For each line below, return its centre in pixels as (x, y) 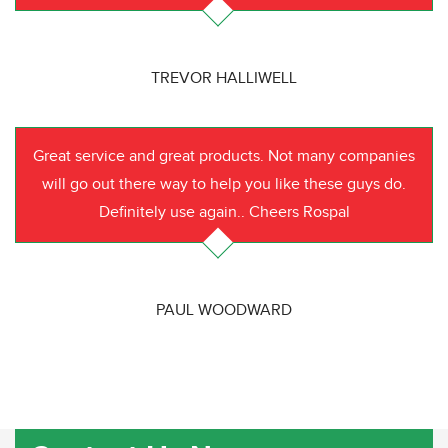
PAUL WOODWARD (224, 310)
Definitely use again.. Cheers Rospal (224, 212)
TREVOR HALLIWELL (224, 78)
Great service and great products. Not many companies (224, 156)
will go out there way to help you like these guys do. (224, 184)
